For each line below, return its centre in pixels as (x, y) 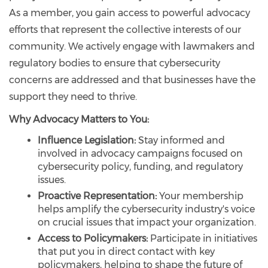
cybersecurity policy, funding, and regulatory (140, 166)
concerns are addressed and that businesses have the (132, 80)
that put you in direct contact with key (126, 251)
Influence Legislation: (87, 140)
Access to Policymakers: (93, 238)
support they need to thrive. (73, 96)
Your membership (200, 196)
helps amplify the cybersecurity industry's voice (146, 209)
